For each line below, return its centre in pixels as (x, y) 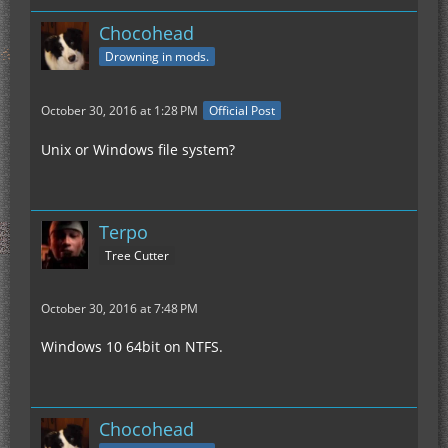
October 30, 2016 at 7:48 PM (119, 309)
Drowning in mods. (157, 56)
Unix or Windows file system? (138, 150)
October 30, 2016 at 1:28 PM (119, 111)
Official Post (242, 111)
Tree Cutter (137, 256)
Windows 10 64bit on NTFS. (132, 347)
